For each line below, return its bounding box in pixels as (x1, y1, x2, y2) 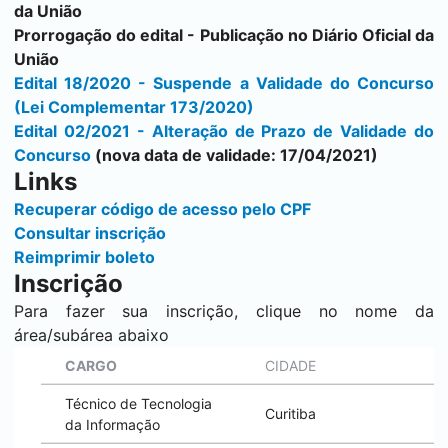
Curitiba (265, 405, 316, 422)
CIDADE (265, 357, 316, 374)
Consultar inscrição (14, 223, 166, 243)
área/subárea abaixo (14, 325, 169, 345)
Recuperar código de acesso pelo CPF (14, 199, 311, 219)
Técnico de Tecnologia (65, 395, 212, 412)
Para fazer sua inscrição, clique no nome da (14, 301, 434, 321)
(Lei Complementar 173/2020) (14, 97, 254, 117)
